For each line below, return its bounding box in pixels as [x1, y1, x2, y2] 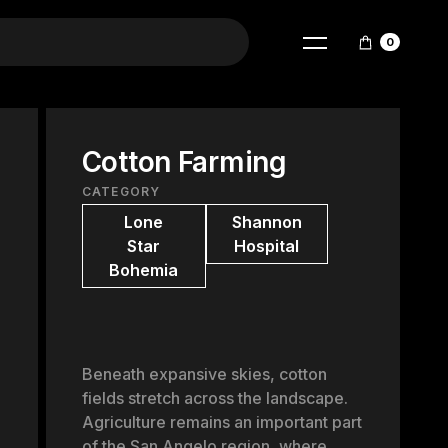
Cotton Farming [81, 145, 287, 179]
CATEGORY [81, 184, 161, 199]
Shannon [231, 212, 302, 232]
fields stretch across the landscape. [81, 388, 348, 408]
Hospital [234, 236, 300, 256]
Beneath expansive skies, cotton [81, 364, 327, 384]
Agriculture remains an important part [81, 412, 362, 432]
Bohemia [109, 260, 179, 280]
